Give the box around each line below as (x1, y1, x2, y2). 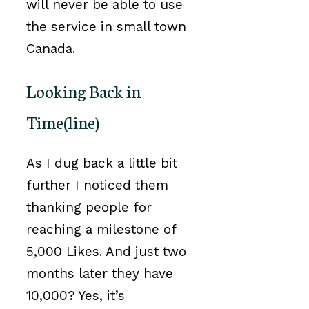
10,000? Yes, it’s (26, 288, 125, 304)
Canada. (26, 40, 75, 57)
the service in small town (26, 18, 186, 34)
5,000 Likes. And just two (26, 243, 186, 260)
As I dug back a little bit (26, 155, 177, 172)
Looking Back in (26, 79, 141, 103)
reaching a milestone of (26, 221, 176, 238)
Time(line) (26, 110, 99, 134)
